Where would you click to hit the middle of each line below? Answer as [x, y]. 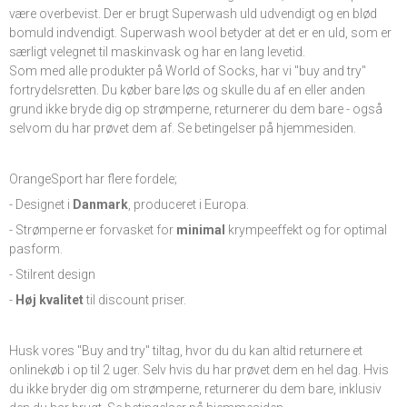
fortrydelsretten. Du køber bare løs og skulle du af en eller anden [187, 90]
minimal [202, 230]
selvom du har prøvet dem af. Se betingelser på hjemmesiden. [183, 129]
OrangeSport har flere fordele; [93, 179]
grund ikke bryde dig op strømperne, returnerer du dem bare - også [196, 109]
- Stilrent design [52, 275]
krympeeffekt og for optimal [308, 230]
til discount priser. [135, 300]
